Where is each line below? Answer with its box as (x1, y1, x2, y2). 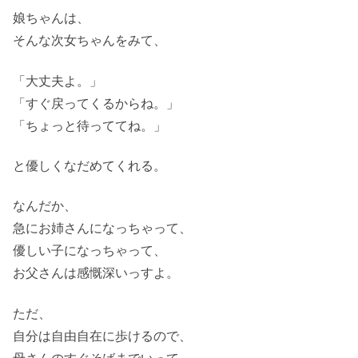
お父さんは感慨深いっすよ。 (13, 266, 179, 280)
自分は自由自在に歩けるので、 (13, 328, 192, 343)
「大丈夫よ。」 (13, 74, 102, 88)
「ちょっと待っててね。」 (13, 118, 166, 133)
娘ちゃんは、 (13, 11, 89, 26)
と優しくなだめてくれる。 (13, 159, 166, 173)
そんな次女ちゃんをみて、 (13, 34, 166, 48)
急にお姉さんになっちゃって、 (13, 221, 192, 236)
